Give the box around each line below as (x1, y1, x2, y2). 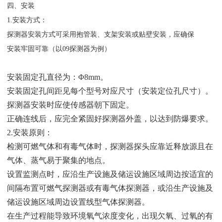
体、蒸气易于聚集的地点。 (15, 156, 110, 165)
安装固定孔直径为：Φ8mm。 (7, 72, 108, 81)
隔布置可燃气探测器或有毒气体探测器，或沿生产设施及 (15, 183, 213, 192)
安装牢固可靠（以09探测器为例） (7, 45, 111, 53)
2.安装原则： (7, 128, 53, 137)
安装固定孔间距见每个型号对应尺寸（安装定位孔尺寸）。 (7, 86, 213, 95)
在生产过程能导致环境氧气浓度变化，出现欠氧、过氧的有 (7, 211, 213, 220)
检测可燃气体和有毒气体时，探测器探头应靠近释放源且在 (7, 142, 213, 151)
